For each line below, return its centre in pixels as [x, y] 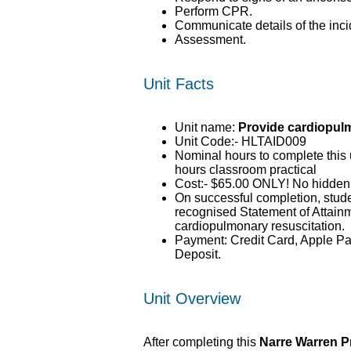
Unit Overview [192, 299]
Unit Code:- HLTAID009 [241, 142]
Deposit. [198, 255]
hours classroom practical [246, 170]
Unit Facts [179, 84]
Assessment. [211, 40]
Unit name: [207, 128]
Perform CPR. [214, 12]
